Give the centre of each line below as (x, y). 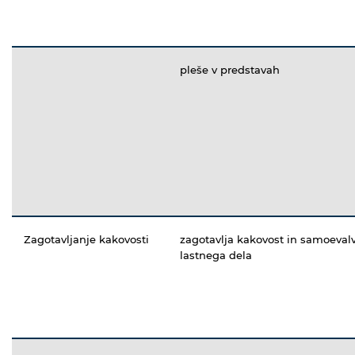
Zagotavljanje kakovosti (86, 239)
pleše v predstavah (230, 69)
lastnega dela (218, 255)
